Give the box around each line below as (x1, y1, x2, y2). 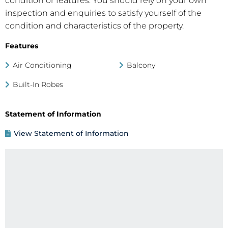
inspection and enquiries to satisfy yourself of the (5, 8, 202, 18)
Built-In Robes (10, 80, 63, 90)
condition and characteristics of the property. (5, 21, 184, 31)
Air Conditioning (10, 61, 72, 70)
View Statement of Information (11, 129, 129, 138)
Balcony (124, 61, 155, 70)
